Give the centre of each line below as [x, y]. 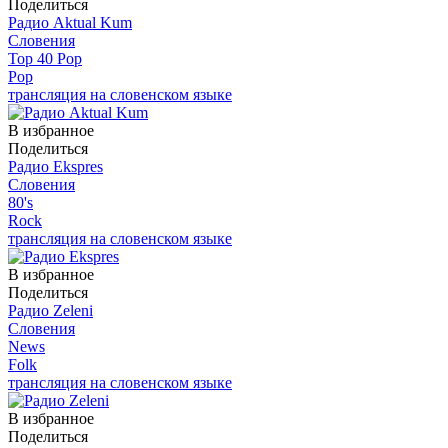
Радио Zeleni [50, 310]
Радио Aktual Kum [70, 22]
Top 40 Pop [45, 58]
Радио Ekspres [55, 166]
